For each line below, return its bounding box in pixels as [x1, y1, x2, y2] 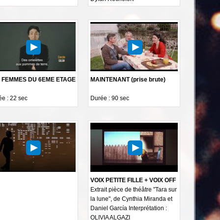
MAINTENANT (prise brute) [90, 76, 166, 83]
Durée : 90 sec [90, 94, 130, 102]
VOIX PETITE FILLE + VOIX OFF [90, 176, 176, 184]
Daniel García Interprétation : [90, 204, 167, 212]
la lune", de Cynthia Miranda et [90, 195, 173, 202]
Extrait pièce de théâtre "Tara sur [90, 186, 177, 193]
